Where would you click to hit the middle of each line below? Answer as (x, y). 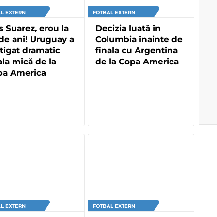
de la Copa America (137, 61)
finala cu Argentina (137, 50)
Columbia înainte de (139, 39)
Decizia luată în (128, 28)
